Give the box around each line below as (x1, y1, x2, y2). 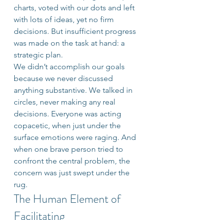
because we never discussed (14, 74, 115, 83)
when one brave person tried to (14, 144, 125, 154)
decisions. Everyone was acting (14, 109, 123, 118)
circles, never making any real (14, 97, 117, 107)
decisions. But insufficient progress (14, 27, 138, 36)
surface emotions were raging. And (14, 133, 138, 142)
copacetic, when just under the (14, 121, 123, 130)
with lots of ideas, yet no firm (14, 15, 116, 24)
